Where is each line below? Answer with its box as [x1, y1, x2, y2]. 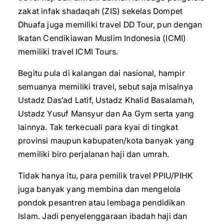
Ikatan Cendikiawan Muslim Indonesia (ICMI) [18, 33, 186, 43]
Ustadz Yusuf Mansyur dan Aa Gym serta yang [18, 108, 194, 118]
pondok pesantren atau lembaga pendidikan [18, 197, 185, 207]
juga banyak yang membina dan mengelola [18, 184, 181, 194]
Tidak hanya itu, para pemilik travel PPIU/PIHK [18, 170, 193, 180]
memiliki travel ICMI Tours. [18, 46, 118, 56]
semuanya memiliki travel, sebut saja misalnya [18, 81, 193, 91]
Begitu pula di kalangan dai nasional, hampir [18, 68, 185, 78]
